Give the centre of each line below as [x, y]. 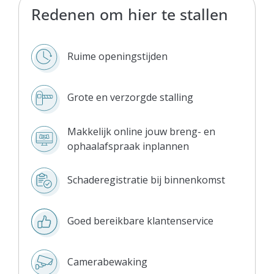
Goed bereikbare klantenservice [140, 221]
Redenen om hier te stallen [130, 14]
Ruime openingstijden [117, 57]
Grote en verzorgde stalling [130, 98]
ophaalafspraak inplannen [128, 146]
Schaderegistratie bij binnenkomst [146, 180]
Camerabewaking [107, 262]
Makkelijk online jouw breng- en [141, 131]
